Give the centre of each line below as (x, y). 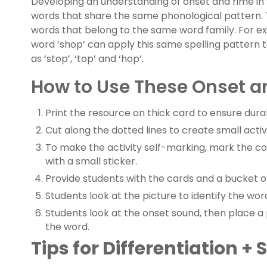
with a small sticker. (91, 162)
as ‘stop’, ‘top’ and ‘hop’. (87, 59)
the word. (67, 227)
